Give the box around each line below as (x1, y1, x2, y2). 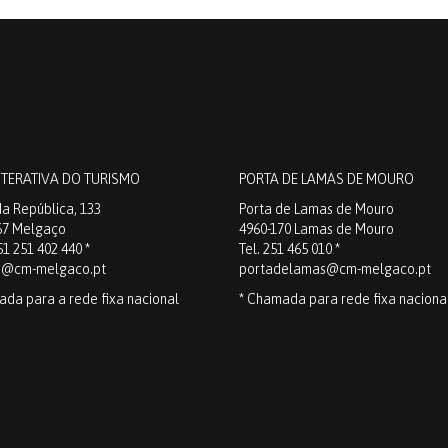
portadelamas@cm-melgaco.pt (239, 261, 431, 277)
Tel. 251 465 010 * (239, 241, 340, 257)
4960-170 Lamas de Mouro (239, 221, 394, 237)
